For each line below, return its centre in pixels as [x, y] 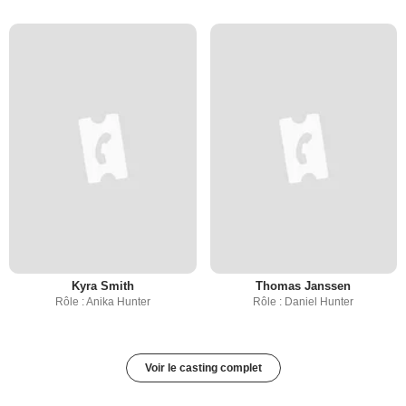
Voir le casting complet [203, 367]
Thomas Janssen [304, 285]
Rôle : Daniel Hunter [304, 301]
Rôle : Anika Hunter [102, 301]
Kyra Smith [102, 285]
